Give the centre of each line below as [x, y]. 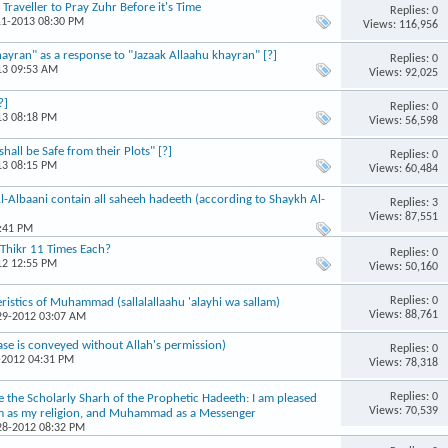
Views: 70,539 [403, 410]
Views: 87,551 [403, 216]
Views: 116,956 [400, 24]
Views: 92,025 [403, 72]
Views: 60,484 [403, 168]
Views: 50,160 [403, 266]
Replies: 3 [413, 202]
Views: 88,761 [403, 314]
